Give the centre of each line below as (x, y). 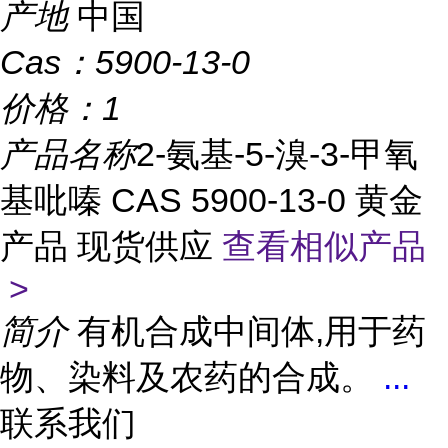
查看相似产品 (324, 246)
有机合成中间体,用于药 (251, 331)
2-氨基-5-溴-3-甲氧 (277, 154)
